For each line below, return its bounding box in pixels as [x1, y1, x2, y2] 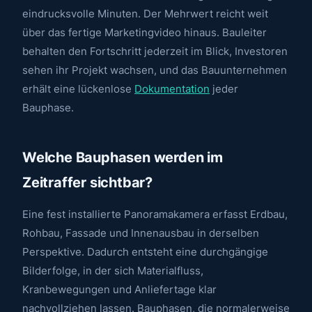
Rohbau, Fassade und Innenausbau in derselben [22, 226, 259, 240]
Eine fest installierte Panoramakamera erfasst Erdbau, [22, 207, 288, 221]
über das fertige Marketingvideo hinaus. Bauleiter [22, 26, 267, 39]
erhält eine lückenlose [22, 82, 134, 95]
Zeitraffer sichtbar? [22, 174, 153, 191]
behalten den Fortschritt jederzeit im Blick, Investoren [22, 45, 288, 58]
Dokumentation [134, 82, 210, 95]
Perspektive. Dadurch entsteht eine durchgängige [22, 244, 268, 258]
